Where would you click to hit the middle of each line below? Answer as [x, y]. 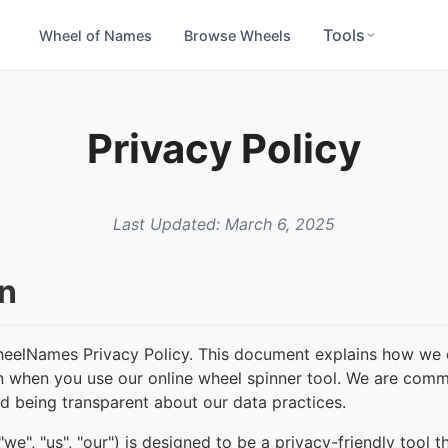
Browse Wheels [237, 35]
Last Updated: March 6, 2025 [224, 224]
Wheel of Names [95, 35]
